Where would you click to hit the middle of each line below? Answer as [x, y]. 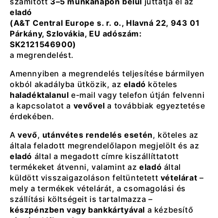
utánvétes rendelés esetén [97, 135]
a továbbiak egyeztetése [155, 105]
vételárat [179, 177]
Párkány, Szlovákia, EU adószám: [76, 33]
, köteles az [176, 135]
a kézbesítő [169, 209]
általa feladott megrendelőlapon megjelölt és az [105, 145]
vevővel [89, 105]
